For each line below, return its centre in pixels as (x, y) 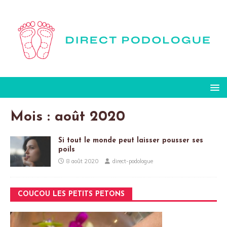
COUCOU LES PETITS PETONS (71, 194)
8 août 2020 (82, 161)
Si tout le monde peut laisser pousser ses (131, 140)
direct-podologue (133, 161)
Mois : (32, 117)
